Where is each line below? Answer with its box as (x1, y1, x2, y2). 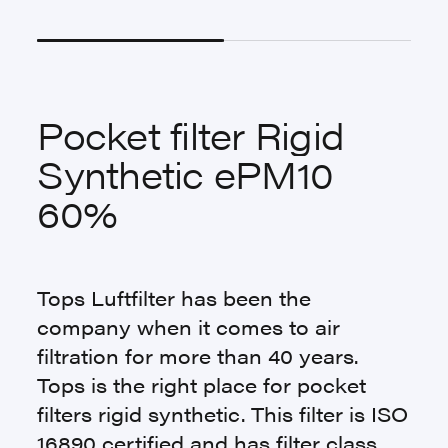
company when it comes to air (37, 312, 341, 341)
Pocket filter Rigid (37, 108, 345, 162)
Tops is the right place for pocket (37, 370, 367, 399)
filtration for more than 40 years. (37, 341, 359, 370)
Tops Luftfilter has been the (37, 283, 312, 312)
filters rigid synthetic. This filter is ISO (37, 399, 409, 428)
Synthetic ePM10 (37, 147, 334, 201)
